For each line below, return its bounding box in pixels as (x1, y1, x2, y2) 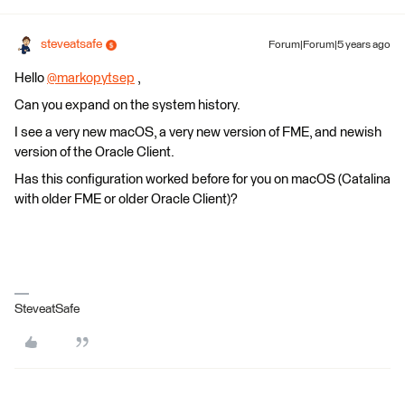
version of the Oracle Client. (14, 146, 174, 159)
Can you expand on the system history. (14, 99, 240, 112)
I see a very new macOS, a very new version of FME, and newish (14, 126, 381, 139)
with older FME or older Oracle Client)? (14, 193, 238, 206)
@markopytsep (47, 71, 135, 85)
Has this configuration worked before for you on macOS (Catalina (14, 173, 391, 186)
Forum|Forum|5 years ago (268, 40, 391, 51)
